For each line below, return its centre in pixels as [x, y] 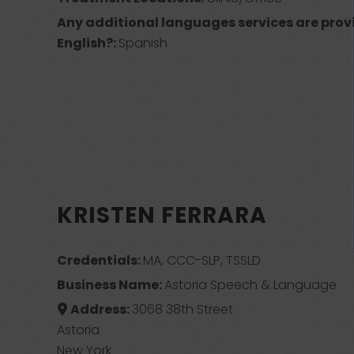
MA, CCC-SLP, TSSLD [202, 260]
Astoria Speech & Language [251, 285]
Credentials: [100, 260]
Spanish [143, 43]
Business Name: [111, 285]
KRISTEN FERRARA [162, 215]
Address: [101, 309]
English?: [88, 43]
